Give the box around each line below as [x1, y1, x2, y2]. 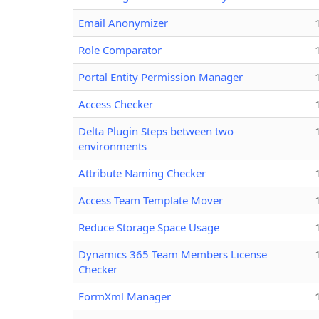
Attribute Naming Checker [78, 165, 206, 180]
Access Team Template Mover [78, 192, 223, 207]
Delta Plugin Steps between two [78, 123, 234, 138]
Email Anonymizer [78, 15, 168, 30]
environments [78, 138, 147, 153]
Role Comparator [78, 42, 162, 57]
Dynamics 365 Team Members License [78, 246, 267, 261]
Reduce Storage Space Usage [78, 219, 219, 234]
